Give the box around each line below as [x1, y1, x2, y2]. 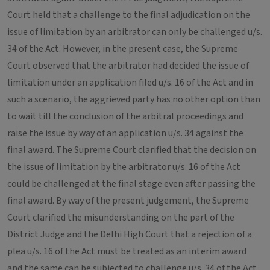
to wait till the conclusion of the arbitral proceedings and [7, 110, 243, 123]
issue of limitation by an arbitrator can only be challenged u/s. [7, 25, 262, 39]
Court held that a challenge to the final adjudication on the [7, 8, 250, 22]
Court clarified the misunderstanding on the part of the [7, 211, 234, 224]
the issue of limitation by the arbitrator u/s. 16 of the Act [7, 160, 240, 174]
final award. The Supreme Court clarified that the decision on [7, 143, 256, 157]
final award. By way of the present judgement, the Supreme [7, 194, 249, 207]
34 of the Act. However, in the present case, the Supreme [7, 42, 238, 55]
